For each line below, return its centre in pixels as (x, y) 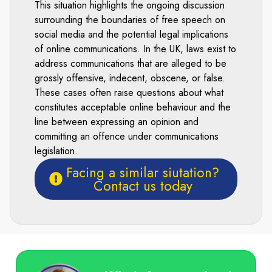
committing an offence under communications (127, 136)
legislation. (56, 151)
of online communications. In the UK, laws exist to (135, 49)
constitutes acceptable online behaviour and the (133, 107)
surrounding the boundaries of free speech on (130, 19)
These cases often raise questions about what (129, 92)
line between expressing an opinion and (117, 121)
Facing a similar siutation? (143, 172)
